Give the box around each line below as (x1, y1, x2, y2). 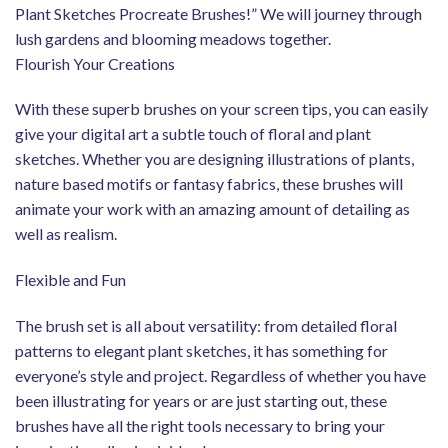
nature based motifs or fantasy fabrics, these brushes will (15, 174, 403, 194)
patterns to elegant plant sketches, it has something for (15, 340, 388, 360)
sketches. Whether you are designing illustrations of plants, (15, 149, 414, 169)
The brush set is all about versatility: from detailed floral (15, 315, 397, 335)
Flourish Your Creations (15, 53, 175, 73)
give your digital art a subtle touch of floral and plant (15, 124, 371, 144)
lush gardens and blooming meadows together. (15, 28, 331, 48)
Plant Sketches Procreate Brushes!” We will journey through (15, 3, 422, 23)
